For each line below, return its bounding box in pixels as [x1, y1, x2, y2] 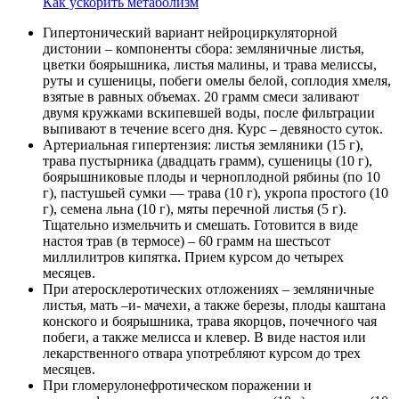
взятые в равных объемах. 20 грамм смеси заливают [43, 88, 359, 104]
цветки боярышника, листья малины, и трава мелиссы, [43, 56, 377, 72]
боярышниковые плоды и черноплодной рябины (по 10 [43, 168, 380, 184]
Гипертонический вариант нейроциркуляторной [43, 24, 338, 40]
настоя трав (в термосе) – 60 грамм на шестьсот [43, 232, 330, 248]
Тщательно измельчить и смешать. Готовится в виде [43, 216, 358, 232]
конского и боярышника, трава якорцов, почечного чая [43, 313, 377, 329]
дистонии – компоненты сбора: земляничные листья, [43, 40, 364, 56]
